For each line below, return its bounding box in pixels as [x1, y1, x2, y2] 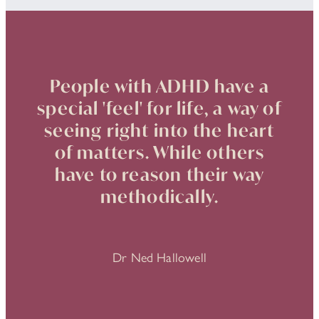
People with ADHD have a [49, 74, 270, 98]
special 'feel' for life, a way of [37, 96, 282, 120]
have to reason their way [54, 162, 265, 186]
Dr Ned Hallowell [113, 249, 206, 266]
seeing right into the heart [44, 118, 275, 142]
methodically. [100, 184, 219, 208]
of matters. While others [54, 140, 265, 164]
